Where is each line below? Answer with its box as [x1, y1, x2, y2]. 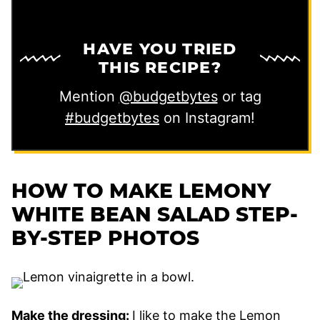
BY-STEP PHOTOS [11, 225, 199, 250]
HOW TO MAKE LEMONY [11, 178, 271, 203]
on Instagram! [159, 109, 255, 126]
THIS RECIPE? [99, 57, 221, 77]
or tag [217, 87, 261, 105]
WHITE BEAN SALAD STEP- [11, 201, 298, 226]
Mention [59, 87, 119, 105]
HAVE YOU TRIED [83, 39, 237, 59]
